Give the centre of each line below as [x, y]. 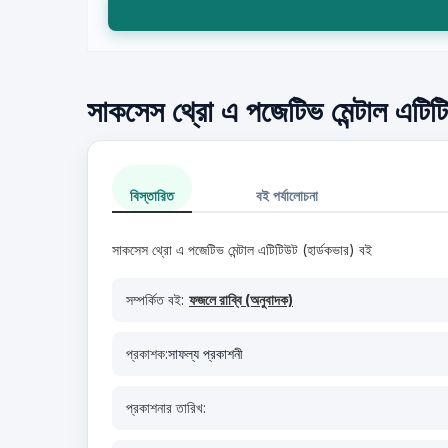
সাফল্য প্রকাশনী [205, 353]
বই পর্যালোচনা [287, 195]
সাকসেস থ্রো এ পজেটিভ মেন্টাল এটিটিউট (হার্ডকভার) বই [242, 249]
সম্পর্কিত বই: [155, 299]
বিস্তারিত [152, 195]
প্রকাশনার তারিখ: [166, 407]
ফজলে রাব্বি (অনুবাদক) [241, 299]
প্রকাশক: [147, 353]
